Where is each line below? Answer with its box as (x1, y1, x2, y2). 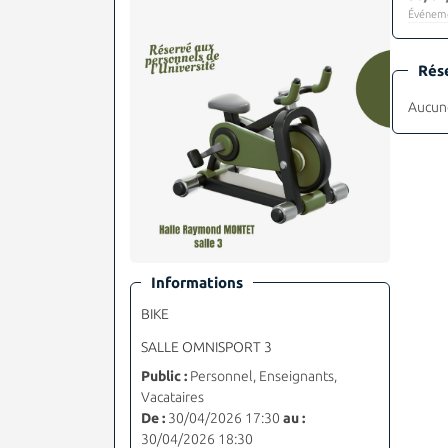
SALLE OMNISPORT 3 (141, 338, 272, 355)
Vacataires (141, 388, 204, 405)
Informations (151, 273, 243, 291)
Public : (141, 367, 187, 384)
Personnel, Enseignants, (187, 367, 337, 384)
